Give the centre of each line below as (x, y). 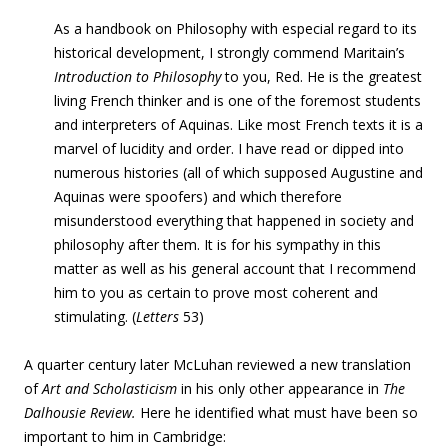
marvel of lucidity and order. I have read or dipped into (229, 148)
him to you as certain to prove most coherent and (216, 292)
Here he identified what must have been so (279, 412)
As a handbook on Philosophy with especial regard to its (235, 28)
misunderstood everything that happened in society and (234, 220)
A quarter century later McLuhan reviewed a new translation (217, 364)
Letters (157, 316)
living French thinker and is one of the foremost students (237, 100)
